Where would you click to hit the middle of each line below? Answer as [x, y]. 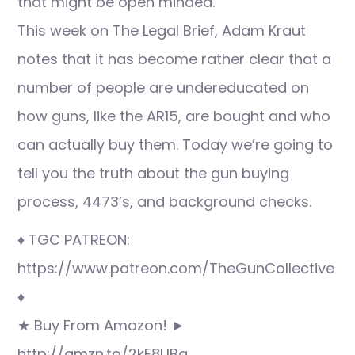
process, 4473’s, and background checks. [164, 202]
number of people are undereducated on [163, 88]
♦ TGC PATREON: [74, 240]
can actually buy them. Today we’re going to [175, 145]
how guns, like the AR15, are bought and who [174, 116]
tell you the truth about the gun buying [153, 173]
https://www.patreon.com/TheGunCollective [176, 268]
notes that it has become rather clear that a [174, 59]
